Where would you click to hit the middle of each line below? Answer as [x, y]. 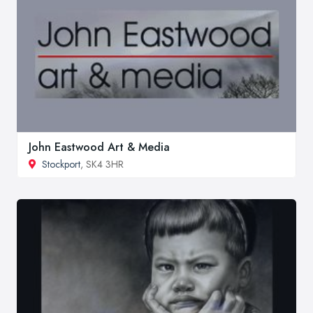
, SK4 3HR [102, 164]
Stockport [61, 164]
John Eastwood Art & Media [99, 147]
